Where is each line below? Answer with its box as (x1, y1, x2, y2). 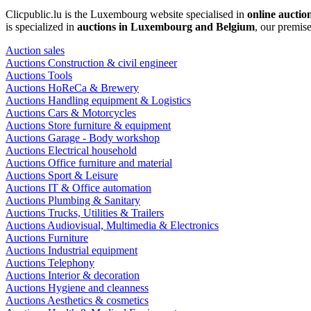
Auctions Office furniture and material (6, 157, 172, 169)
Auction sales (6, 44, 65, 57)
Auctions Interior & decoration (6, 269, 140, 282)
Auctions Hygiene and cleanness (6, 282, 149, 294)
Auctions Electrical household (6, 144, 137, 157)
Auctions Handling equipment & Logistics (6, 94, 191, 107)
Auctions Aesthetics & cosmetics (6, 294, 149, 307)
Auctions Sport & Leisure (6, 169, 118, 182)
